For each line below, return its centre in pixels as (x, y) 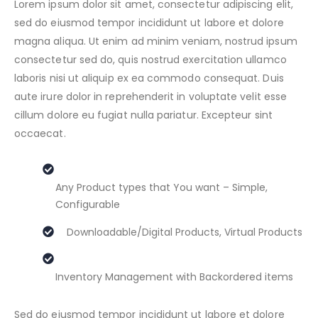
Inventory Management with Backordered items (174, 276)
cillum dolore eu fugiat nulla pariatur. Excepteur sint (143, 115)
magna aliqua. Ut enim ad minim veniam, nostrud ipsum (156, 41)
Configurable (88, 204)
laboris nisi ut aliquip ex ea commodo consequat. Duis (149, 78)
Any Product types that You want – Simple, (161, 187)
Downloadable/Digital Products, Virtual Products (185, 232)
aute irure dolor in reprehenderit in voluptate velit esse (150, 96)
